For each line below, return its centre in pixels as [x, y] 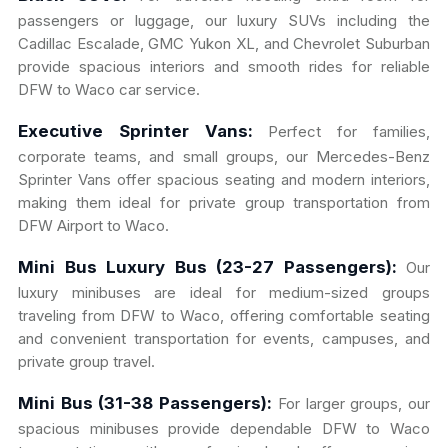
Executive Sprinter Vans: [135, 131]
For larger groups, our [351, 404]
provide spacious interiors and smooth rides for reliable [224, 67]
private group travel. [86, 362]
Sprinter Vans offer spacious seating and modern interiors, [224, 180]
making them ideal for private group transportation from [224, 203]
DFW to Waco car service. [109, 90]
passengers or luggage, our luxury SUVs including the [224, 21]
